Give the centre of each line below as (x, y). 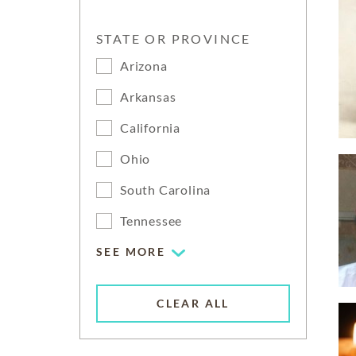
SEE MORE (131, 252)
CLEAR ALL (193, 304)
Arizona (144, 66)
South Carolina (166, 190)
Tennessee (151, 221)
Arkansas (148, 97)
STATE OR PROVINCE (174, 39)
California (150, 128)
